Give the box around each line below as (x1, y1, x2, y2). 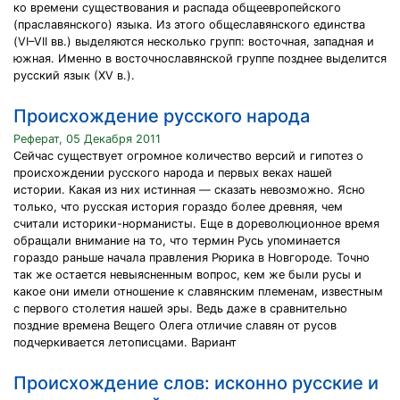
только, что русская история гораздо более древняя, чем (13, 200, 343, 213)
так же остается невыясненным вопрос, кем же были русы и (13, 268, 362, 281)
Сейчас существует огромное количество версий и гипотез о (13, 149, 363, 162)
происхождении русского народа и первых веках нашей (13, 166, 332, 179)
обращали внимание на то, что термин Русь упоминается (13, 234, 340, 247)
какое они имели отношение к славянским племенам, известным (13, 285, 383, 298)
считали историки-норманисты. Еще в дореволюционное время (13, 217, 379, 230)
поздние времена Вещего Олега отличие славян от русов (13, 319, 337, 332)
